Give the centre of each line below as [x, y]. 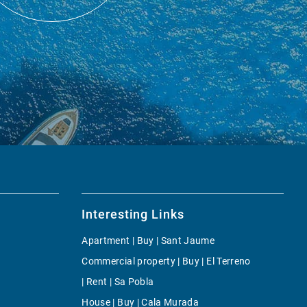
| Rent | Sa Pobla [118, 281]
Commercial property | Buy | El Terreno [166, 261]
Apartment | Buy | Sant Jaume [148, 240]
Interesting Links [133, 214]
